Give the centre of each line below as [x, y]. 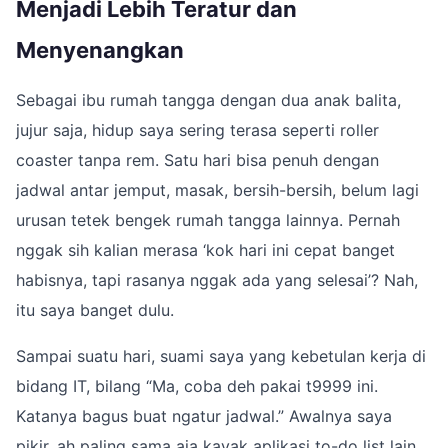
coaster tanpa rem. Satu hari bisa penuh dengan [197, 159]
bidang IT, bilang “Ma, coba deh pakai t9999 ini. [197, 385]
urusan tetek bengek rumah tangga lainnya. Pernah [208, 219]
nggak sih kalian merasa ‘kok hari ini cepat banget [205, 249]
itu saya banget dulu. [95, 309]
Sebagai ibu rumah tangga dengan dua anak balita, [208, 99]
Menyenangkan [100, 49]
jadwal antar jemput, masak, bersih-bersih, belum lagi [217, 189]
